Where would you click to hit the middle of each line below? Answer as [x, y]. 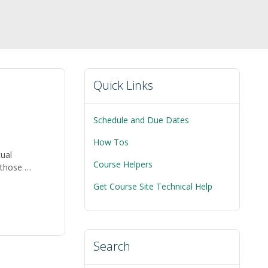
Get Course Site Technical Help [153, 186]
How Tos [111, 142]
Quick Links [123, 85]
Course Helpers [123, 164]
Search [112, 246]
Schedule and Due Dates [141, 120]
